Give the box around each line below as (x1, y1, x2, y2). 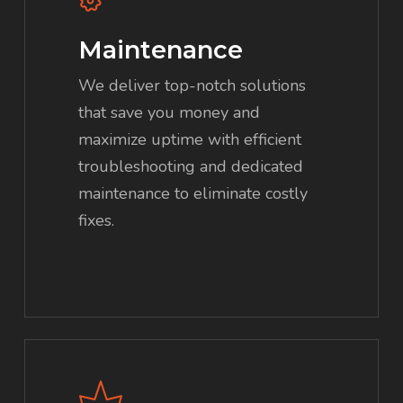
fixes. (78, 210, 115, 232)
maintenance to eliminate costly (78, 183, 309, 205)
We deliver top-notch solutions (78, 75, 307, 97)
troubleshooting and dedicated (78, 156, 304, 178)
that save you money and (78, 102, 261, 124)
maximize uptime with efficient (78, 129, 302, 151)
